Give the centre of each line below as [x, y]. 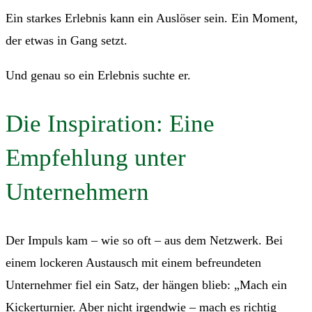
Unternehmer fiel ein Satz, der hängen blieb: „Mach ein [146, 285]
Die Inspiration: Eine [110, 124]
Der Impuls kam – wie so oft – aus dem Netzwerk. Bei [144, 241]
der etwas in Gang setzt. [67, 40]
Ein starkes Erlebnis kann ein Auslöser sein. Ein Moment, [152, 18]
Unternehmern [77, 192]
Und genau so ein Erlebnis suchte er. [98, 75]
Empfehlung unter [96, 158]
